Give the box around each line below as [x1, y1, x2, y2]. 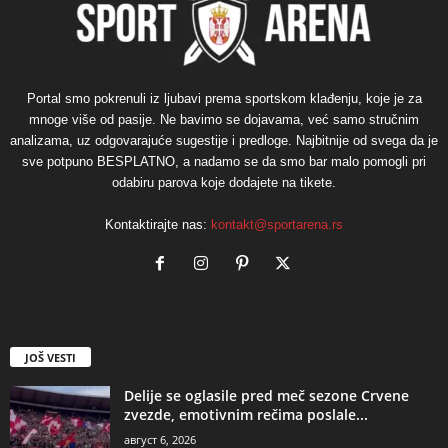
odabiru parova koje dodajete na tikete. [112, 174, 336, 190]
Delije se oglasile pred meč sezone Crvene [124, 385, 409, 405]
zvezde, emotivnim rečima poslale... [124, 404, 368, 424]
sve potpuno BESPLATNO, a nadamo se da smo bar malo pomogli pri [22, 153, 426, 169]
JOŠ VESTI [25, 349, 76, 365]
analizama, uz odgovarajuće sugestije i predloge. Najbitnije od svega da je [10, 132, 438, 148]
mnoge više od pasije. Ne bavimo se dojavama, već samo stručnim [29, 111, 419, 127]
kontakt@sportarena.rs [211, 216, 343, 232]
